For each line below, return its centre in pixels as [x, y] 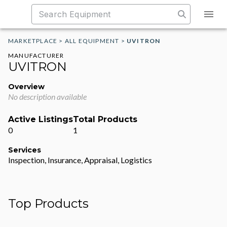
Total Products [105, 119]
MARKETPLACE [33, 41]
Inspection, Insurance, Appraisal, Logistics [80, 160]
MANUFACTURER [36, 55]
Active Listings [41, 119]
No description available [47, 97]
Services [25, 150]
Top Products [48, 203]
